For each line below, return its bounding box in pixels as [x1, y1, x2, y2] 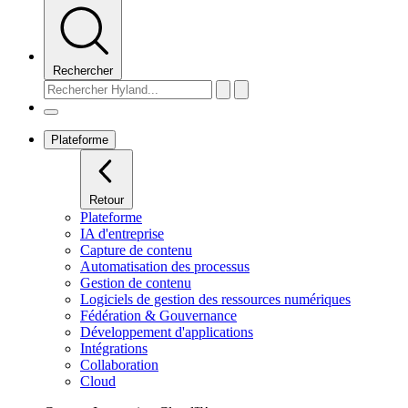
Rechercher [53, 63, 113, 77]
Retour [89, 192, 124, 207]
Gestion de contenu [80, 274, 191, 291]
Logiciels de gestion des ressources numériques [80, 291, 351, 307]
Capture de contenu [80, 241, 192, 258]
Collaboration [80, 356, 158, 372]
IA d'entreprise [80, 225, 164, 241]
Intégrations [80, 340, 148, 356]
